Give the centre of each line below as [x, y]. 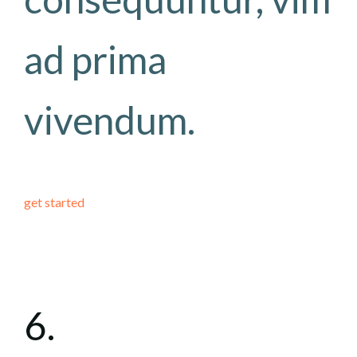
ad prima [95, 59]
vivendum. [110, 120]
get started [54, 202]
